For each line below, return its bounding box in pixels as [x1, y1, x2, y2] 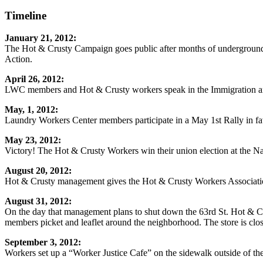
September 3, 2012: [5, 237, 81, 248]
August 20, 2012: [5, 166, 72, 176]
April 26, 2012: [5, 74, 64, 85]
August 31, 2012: [5, 196, 72, 207]
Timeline [5, 9, 46, 22]
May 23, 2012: [5, 135, 61, 146]
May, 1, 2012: [5, 104, 58, 115]
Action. [5, 54, 32, 65]
